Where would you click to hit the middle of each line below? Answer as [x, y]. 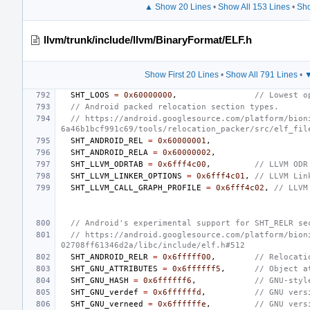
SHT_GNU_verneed [107, 304]
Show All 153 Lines [254, 7]
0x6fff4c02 [240, 188]
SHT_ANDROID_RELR [109, 257]
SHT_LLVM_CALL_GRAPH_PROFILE [136, 188]
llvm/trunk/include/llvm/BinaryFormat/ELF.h [148, 39]
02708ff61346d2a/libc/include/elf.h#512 [153, 245]
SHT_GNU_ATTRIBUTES [114, 268]
